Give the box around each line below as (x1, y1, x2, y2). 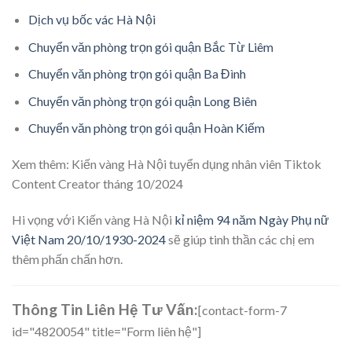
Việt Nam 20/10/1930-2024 (12, 231, 166, 247)
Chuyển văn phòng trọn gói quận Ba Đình (27, 66, 246, 82)
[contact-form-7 (198, 302, 287, 317)
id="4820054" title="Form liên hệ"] (12, 323, 201, 339)
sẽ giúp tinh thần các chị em (166, 231, 314, 247)
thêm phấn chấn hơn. (12, 251, 123, 266)
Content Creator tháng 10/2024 (12, 176, 183, 192)
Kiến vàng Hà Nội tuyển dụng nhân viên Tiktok (71, 156, 321, 172)
